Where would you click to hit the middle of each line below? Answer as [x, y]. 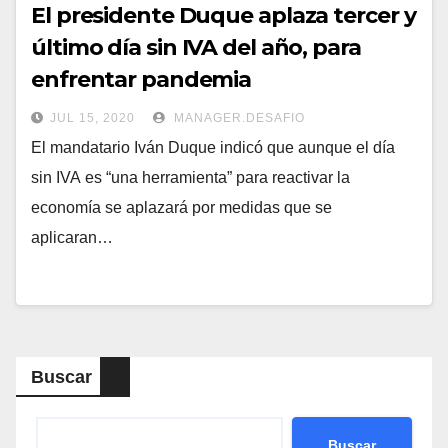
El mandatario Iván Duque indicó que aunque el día [213, 148]
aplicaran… [72, 238]
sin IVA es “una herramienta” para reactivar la [190, 178]
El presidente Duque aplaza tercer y [223, 16]
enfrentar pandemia [141, 80]
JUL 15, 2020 [92, 118]
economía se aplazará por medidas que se [181, 208]
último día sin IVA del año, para [196, 48]
